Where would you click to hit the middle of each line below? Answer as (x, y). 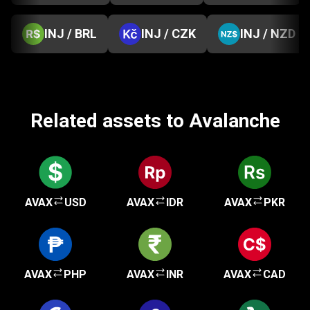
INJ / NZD (268, 34)
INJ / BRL (71, 34)
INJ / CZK (168, 34)
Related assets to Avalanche (155, 121)
